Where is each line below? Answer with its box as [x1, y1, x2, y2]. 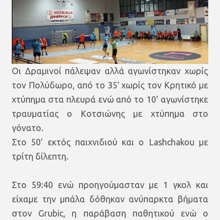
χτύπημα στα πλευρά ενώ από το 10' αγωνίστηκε [12, 94, 208, 104]
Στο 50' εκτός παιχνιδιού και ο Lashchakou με [12, 137, 208, 147]
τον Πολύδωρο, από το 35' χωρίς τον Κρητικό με [12, 80, 208, 90]
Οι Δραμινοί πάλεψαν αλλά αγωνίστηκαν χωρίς [12, 65, 208, 76]
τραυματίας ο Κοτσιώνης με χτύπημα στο [12, 108, 208, 118]
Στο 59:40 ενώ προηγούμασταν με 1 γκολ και [12, 179, 208, 190]
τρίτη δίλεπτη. [12, 151, 68, 161]
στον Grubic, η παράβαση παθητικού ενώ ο [12, 208, 208, 218]
